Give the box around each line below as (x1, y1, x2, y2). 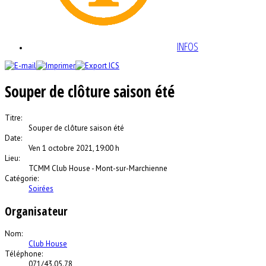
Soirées (28, 183, 53, 194)
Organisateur (5, 202, 68, 219)
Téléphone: (5, 249, 43, 259)
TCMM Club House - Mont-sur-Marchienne (28, 163, 167, 173)
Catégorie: (5, 173, 39, 183)
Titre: (5, 112, 22, 123)
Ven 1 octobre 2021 (28, 142, 93, 153)
